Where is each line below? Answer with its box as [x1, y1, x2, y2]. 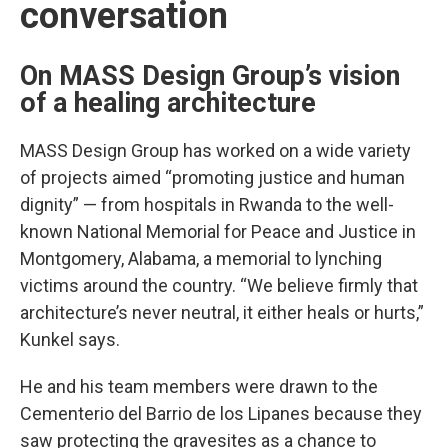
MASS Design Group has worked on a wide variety [20, 140, 411, 162]
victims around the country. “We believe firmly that [20, 275, 418, 297]
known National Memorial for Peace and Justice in [20, 221, 416, 243]
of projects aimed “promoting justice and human [20, 167, 405, 189]
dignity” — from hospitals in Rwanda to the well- [20, 194, 394, 216]
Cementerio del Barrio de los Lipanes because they [20, 403, 422, 425]
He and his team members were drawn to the [20, 376, 378, 398]
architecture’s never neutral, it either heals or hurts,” [20, 302, 424, 324]
